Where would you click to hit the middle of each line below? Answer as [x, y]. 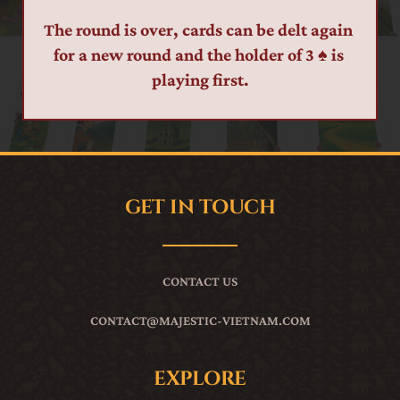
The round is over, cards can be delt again [198, 30]
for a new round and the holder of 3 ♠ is [198, 55]
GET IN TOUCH [200, 208]
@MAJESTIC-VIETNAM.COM [228, 321]
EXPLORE [200, 379]
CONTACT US [200, 282]
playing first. [200, 80]
